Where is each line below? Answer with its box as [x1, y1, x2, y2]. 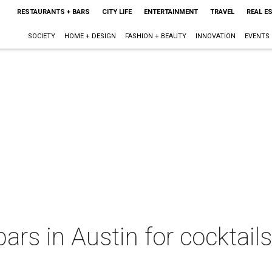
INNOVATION [195, 32, 236, 40]
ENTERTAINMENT [143, 8, 198, 16]
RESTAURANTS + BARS [16, 8, 90, 16]
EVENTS [244, 32, 270, 40]
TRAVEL [209, 8, 234, 16]
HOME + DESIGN [64, 32, 116, 40]
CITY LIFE [101, 8, 132, 16]
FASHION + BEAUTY [124, 32, 186, 40]
